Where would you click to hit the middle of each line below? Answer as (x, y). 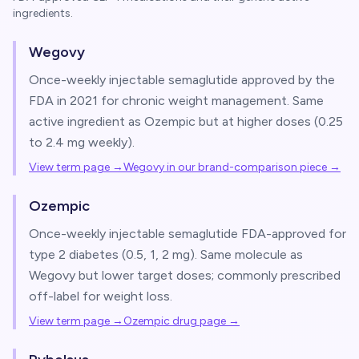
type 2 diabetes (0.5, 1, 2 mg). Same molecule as (166, 254)
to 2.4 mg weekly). (82, 142)
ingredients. (43, 13)
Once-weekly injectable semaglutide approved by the (182, 80)
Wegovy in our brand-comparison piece (225, 167)
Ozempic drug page (175, 321)
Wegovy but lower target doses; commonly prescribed (185, 275)
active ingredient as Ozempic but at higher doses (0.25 (186, 121)
